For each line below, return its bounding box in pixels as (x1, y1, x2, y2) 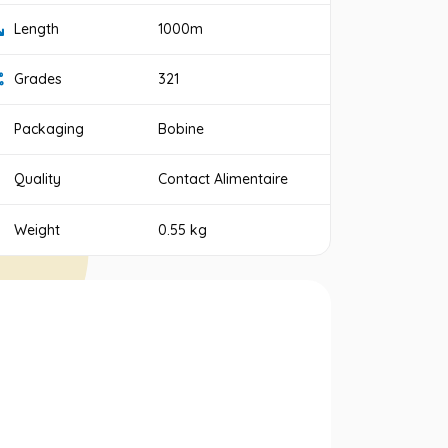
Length (14, 20, 60, 38)
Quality (14, 170, 62, 188)
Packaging (14, 120, 85, 138)
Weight (14, 220, 61, 239)
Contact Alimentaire (158, 170, 289, 188)
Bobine (158, 120, 205, 138)
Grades (14, 70, 63, 88)
